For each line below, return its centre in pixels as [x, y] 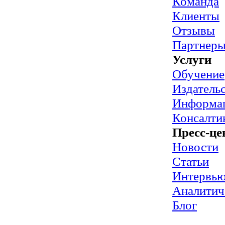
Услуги [192, 59]
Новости [195, 147]
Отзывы [194, 30]
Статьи [191, 161]
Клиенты [196, 16]
